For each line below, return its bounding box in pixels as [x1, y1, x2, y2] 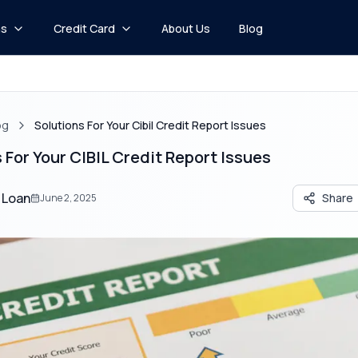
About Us [161, 21, 210, 36]
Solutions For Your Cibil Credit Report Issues [34, 117, 266, 133]
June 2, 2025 [39, 191, 97, 205]
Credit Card [53, 21, 115, 36]
